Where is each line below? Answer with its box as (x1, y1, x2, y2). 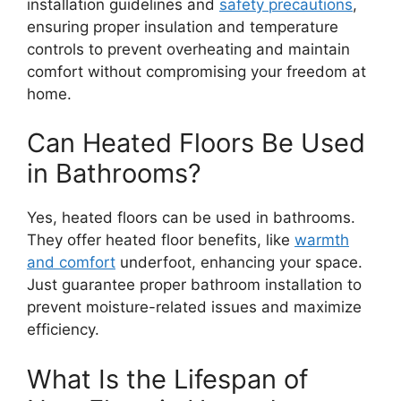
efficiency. (27, 320, 99, 339)
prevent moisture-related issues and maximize (27, 298, 362, 317)
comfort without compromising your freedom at (27, 62, 366, 81)
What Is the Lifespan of (27, 363, 308, 395)
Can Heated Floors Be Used (27, 127, 365, 159)
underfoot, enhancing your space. (115, 253, 363, 272)
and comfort (27, 253, 115, 272)
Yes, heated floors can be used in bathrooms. (27, 209, 355, 227)
